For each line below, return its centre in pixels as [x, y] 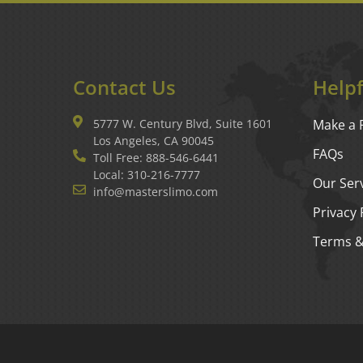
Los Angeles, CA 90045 [154, 141]
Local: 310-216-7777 [147, 175]
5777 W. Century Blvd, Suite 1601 [183, 124]
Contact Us [124, 87]
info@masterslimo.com [156, 192]
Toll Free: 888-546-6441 [156, 158]
